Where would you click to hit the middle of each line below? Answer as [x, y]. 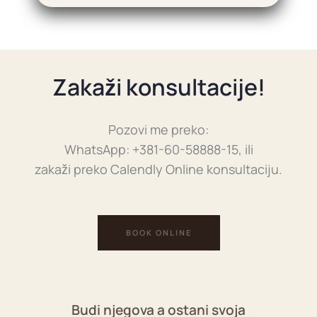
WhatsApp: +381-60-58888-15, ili [158, 150]
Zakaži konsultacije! [158, 87]
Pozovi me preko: [158, 130]
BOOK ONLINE [158, 232]
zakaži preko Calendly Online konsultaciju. [158, 169]
